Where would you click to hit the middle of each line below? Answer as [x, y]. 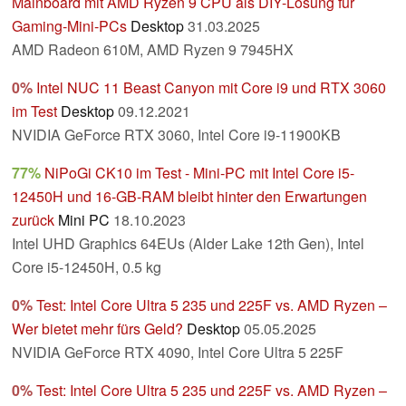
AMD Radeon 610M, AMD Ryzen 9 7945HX [153, 50]
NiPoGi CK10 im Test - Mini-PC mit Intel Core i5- [199, 173]
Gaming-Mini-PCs [69, 26]
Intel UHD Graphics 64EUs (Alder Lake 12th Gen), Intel [188, 244]
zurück [33, 220]
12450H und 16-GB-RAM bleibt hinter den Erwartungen [189, 197]
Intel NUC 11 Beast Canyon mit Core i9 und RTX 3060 [211, 88]
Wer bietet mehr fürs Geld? [97, 329]
